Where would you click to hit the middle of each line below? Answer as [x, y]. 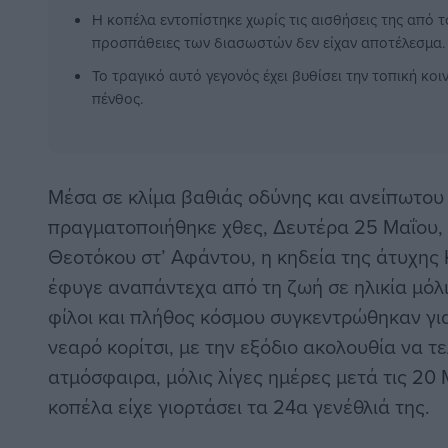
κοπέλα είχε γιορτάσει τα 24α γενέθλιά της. [239, 407]
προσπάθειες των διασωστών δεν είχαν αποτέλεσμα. [268, 43]
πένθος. [117, 99]
